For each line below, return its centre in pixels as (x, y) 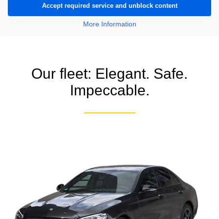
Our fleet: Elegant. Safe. (109, 73)
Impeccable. (109, 90)
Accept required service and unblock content (109, 5)
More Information (109, 24)
